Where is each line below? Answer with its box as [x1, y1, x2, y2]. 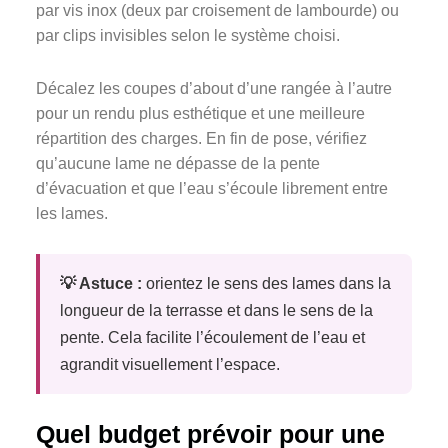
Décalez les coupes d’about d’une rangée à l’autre [36, 80, 392, 98]
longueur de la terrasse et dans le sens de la [60, 302, 373, 320]
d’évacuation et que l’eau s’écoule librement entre [36, 180, 388, 198]
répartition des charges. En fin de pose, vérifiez [36, 130, 367, 148]
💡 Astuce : [60, 275, 142, 293]
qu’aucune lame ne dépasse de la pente [36, 155, 320, 173]
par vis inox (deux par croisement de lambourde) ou [36, 2, 399, 20]
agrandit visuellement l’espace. [60, 356, 280, 374]
